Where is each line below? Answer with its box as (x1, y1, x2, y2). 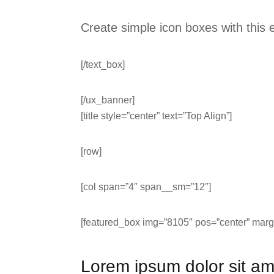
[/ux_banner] (81, 94, 135, 105)
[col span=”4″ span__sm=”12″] (81, 181, 211, 192)
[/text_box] (81, 59, 125, 70)
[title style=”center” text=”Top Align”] (81, 110, 232, 121)
